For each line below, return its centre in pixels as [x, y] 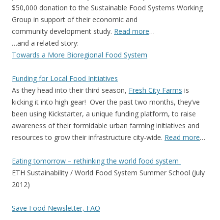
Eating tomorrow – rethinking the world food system [96, 161]
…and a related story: [45, 43]
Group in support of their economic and [75, 19]
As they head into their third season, [70, 90]
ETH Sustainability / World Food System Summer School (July [108, 173]
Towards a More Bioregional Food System [80, 55]
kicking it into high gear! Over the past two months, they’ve [106, 102]
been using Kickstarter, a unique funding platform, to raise [104, 114]
